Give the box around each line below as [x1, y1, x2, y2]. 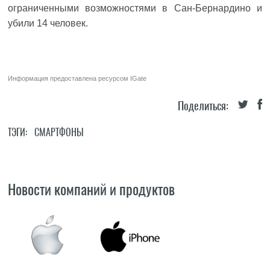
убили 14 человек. [8, 18, 89, 28]
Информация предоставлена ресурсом [8, 75, 131, 82]
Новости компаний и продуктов [8, 180, 175, 199]
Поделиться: [177, 98, 228, 113]
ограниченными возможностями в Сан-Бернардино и [8, 3, 262, 13]
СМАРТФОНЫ [34, 126, 84, 139]
